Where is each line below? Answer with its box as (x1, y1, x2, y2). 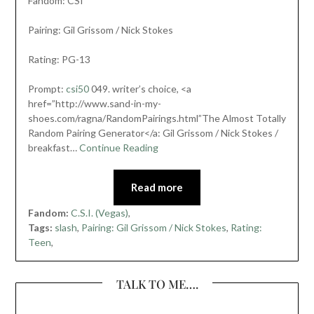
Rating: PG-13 (27, 53, 90, 65)
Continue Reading (78, 141, 158, 153)
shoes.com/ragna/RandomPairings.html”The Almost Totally (27, 111, 286, 124)
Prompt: (27, 82, 66, 95)
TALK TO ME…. (116, 275, 198, 292)
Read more (131, 180, 183, 193)
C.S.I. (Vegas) (70, 206, 128, 219)
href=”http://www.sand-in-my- (27, 97, 161, 109)
